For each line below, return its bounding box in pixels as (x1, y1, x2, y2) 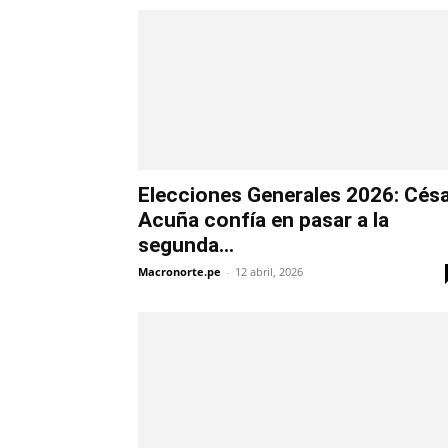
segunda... (138, 233, 234, 258)
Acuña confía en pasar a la (138, 208, 389, 233)
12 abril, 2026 (235, 264, 303, 280)
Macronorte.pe (138, 264, 221, 280)
